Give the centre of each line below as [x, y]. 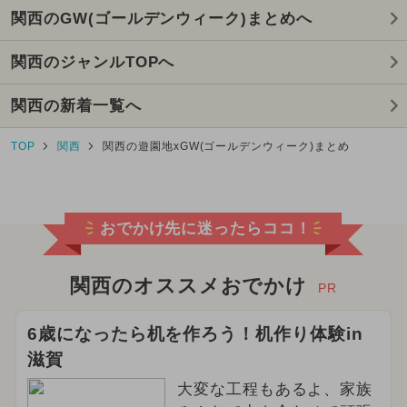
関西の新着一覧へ [76, 105]
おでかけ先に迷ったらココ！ [206, 229]
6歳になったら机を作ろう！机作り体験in [195, 333]
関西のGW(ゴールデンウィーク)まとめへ [162, 18]
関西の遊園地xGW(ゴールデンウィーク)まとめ [226, 146]
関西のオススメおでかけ [189, 286]
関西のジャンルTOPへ [93, 62]
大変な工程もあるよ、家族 [275, 389]
